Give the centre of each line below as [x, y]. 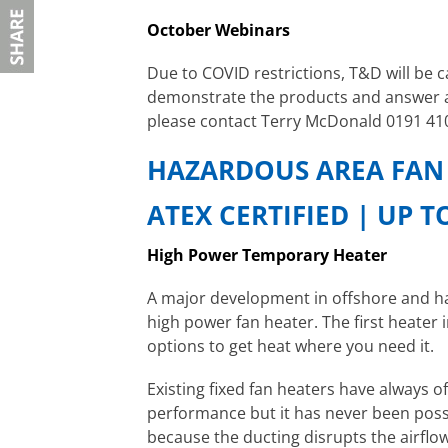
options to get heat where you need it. [290, 346]
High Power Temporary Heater [267, 255]
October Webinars [218, 30]
